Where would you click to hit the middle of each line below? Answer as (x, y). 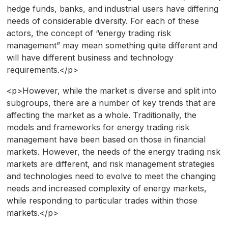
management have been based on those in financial (106, 140)
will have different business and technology (90, 58)
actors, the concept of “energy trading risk (89, 33)
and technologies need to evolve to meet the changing (111, 176)
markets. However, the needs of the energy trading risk (113, 152)
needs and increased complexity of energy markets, (106, 189)
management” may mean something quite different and (112, 46)
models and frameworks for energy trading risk (98, 127)
